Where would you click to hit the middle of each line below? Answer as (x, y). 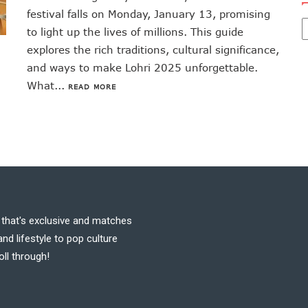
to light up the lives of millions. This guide (135, 31)
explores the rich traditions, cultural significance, (153, 49)
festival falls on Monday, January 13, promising (148, 13)
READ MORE (92, 86)
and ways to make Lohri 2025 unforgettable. (142, 67)
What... (47, 85)
